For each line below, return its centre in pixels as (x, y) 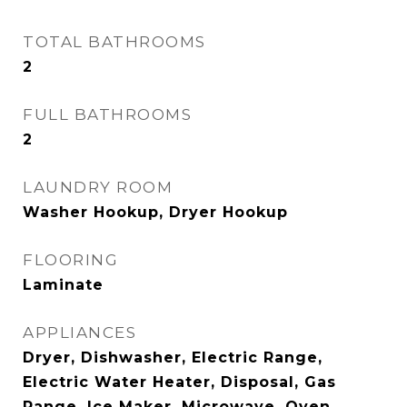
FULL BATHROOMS (107, 115)
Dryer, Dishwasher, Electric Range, (173, 358)
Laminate (63, 285)
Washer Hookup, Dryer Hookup (155, 213)
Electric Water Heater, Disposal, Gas (179, 382)
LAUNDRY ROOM (98, 188)
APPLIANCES (79, 333)
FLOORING (70, 260)
